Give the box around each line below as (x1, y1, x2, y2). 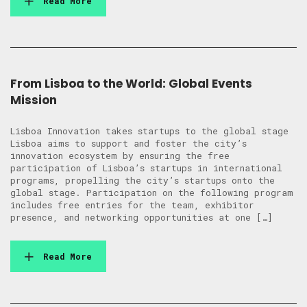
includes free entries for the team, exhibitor (10, 199, 254, 212)
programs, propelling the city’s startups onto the (10, 174, 275, 187)
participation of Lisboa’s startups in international (10, 162, 282, 175)
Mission (10, 92, 57, 109)
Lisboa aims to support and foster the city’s (10, 137, 247, 150)
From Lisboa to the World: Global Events (10, 75, 252, 93)
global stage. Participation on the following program (10, 186, 293, 199)
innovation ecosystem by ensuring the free (10, 149, 230, 162)
